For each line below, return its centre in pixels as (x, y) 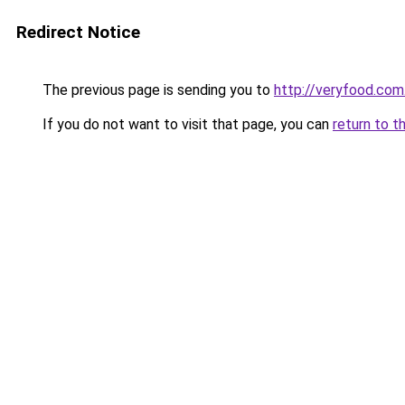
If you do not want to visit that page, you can (186, 124)
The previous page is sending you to (156, 90)
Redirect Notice (78, 32)
